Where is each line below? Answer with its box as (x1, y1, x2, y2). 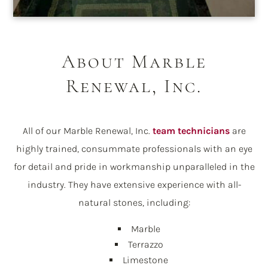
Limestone (123, 254, 168, 266)
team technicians (152, 124, 230, 136)
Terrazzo (127, 238, 163, 250)
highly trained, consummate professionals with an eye (16, 142, 252, 154)
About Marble (61, 49, 207, 73)
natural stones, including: (78, 196, 190, 208)
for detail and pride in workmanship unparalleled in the (13, 160, 255, 172)
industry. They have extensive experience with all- (27, 178, 241, 190)
